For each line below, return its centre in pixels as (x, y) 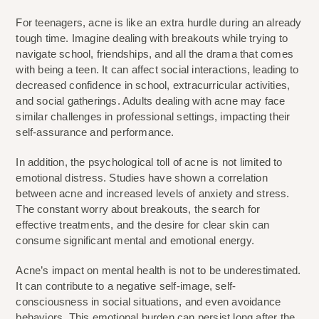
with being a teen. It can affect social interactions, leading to (157, 70)
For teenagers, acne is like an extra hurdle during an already (159, 23)
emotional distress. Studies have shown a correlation (142, 178)
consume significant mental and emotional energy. (135, 241)
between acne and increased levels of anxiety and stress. (153, 194)
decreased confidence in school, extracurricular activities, (153, 85)
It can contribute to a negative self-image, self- (126, 286)
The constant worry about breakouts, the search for (138, 209)
